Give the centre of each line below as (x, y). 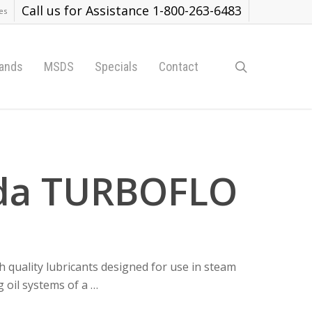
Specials (116, 66)
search (266, 66)
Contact (179, 66)
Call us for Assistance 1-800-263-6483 (132, 10)
